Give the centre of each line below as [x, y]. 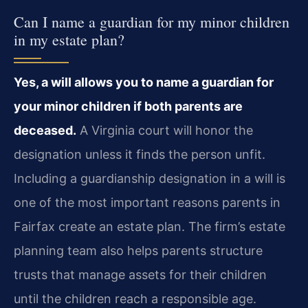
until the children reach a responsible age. [135, 298]
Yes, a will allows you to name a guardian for [144, 82]
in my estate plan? [69, 39]
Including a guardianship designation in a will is [150, 178]
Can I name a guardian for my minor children [152, 21]
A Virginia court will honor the [165, 130]
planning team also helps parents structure [138, 250]
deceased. [45, 130]
